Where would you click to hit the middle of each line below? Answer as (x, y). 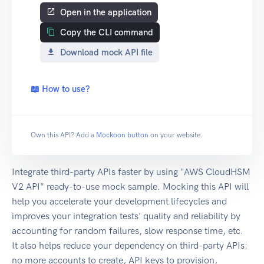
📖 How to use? (60, 89)
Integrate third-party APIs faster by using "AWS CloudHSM (131, 172)
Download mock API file (106, 53)
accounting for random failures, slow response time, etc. (128, 231)
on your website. (176, 135)
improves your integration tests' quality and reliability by (126, 216)
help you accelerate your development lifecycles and (119, 202)
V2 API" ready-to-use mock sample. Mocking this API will (130, 187)
